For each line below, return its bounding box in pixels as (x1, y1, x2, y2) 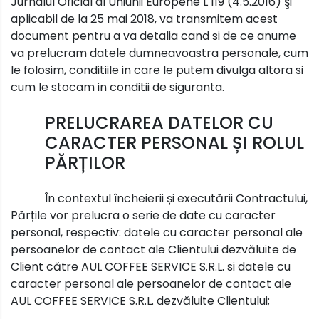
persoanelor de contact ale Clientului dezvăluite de (11, 241, 296, 258)
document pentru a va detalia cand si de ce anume (11, 27, 296, 44)
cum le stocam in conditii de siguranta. (11, 78, 224, 95)
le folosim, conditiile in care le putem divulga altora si (11, 61, 303, 78)
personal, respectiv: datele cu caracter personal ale (11, 224, 303, 241)
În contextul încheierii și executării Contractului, (45, 189, 308, 206)
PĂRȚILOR (45, 150, 125, 174)
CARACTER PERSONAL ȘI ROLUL (45, 130, 304, 155)
